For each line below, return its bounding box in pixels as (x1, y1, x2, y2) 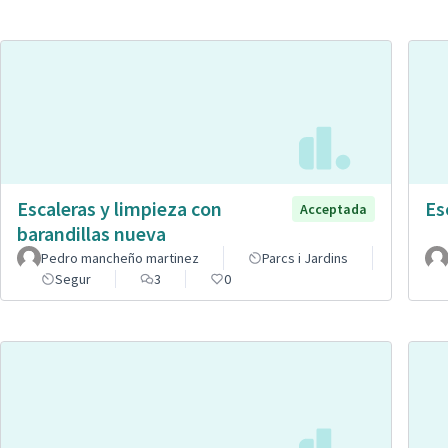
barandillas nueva (17, 221, 166, 247)
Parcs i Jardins (262, 249, 348, 268)
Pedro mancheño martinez (41, 249, 199, 268)
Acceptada (300, 200, 367, 219)
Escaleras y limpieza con (17, 196, 222, 222)
